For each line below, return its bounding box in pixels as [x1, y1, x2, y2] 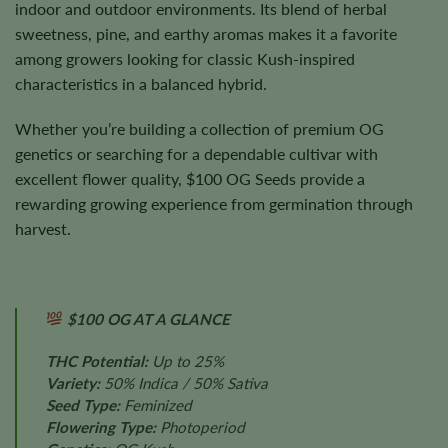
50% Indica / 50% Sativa [99, 373, 268, 392]
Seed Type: [45, 395, 120, 414]
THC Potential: [45, 351, 148, 370]
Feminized [119, 395, 192, 414]
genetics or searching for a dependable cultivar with [15, 144, 378, 164]
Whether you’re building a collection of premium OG [15, 119, 384, 139]
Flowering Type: [45, 417, 156, 436]
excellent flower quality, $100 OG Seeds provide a [15, 169, 365, 189]
